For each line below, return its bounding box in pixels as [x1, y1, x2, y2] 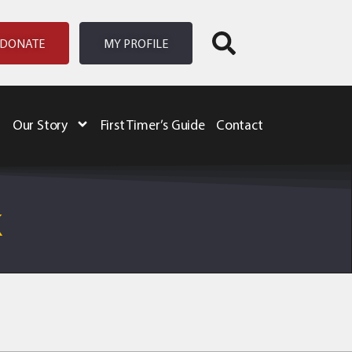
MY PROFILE [104, 35, 169, 51]
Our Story [12, 115, 68, 133]
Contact [215, 115, 263, 133]
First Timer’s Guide [100, 115, 205, 133]
